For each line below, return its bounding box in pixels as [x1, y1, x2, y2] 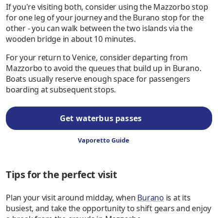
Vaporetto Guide [77, 136, 129, 145]
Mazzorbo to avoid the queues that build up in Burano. [6, 63, 201, 74]
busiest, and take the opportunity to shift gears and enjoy [6, 203, 212, 214]
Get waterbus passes [60, 113, 142, 124]
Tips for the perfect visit [6, 168, 117, 182]
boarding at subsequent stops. [6, 84, 116, 95]
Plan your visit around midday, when [6, 192, 138, 203]
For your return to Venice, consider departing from [6, 52, 188, 63]
